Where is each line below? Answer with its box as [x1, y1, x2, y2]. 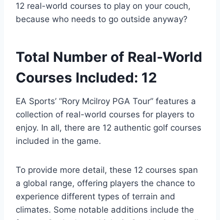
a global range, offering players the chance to [16, 178, 195, 189]
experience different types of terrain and [16, 192, 175, 202]
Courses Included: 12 [16, 69, 157, 86]
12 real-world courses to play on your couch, [16, 1, 191, 11]
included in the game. [16, 136, 101, 146]
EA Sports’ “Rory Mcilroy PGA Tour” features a [16, 96, 196, 107]
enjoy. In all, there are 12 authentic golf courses [16, 123, 201, 133]
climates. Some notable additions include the [16, 205, 194, 215]
